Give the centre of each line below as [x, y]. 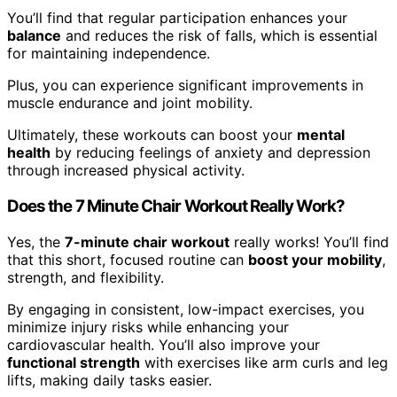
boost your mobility [315, 259]
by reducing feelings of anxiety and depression [210, 153]
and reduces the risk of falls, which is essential [219, 36]
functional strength [74, 362]
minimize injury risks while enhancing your [148, 327]
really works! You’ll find [309, 241]
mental [321, 135]
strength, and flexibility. [86, 277]
